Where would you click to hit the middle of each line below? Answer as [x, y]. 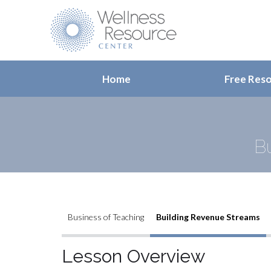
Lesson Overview [133, 256]
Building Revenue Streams [208, 217]
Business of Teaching [106, 217]
